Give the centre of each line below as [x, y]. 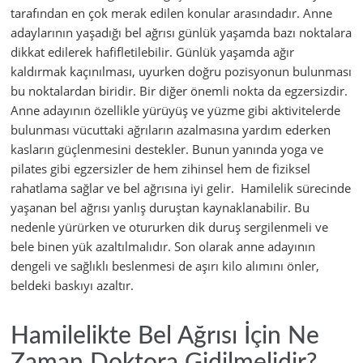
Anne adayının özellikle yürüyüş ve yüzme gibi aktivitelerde [175, 111]
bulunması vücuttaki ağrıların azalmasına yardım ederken [171, 130]
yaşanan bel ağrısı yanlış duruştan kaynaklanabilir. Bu [160, 208]
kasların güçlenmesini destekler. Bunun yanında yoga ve [167, 149]
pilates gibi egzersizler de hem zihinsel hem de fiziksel [160, 169]
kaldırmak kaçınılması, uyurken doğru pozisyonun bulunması [181, 72]
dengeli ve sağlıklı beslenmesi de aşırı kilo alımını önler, [165, 266]
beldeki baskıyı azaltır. [72, 286]
